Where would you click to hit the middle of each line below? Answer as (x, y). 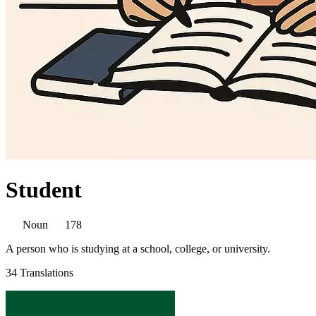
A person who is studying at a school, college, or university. (138, 248)
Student (44, 190)
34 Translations (39, 272)
